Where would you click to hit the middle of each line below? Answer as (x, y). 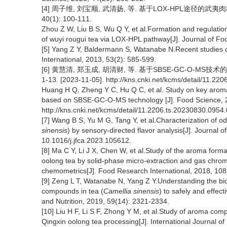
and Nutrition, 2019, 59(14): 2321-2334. (105, 201)
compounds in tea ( (72, 191)
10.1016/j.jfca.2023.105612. (86, 140)
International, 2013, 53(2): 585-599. (99, 59)
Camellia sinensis (131, 191)
